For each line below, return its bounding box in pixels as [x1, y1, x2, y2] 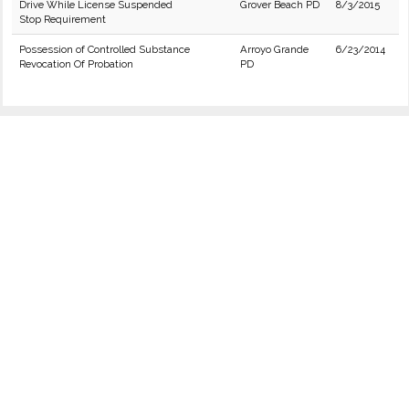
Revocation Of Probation [19, 58, 133, 70]
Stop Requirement [19, 13, 106, 26]
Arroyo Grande [240, 43, 309, 56]
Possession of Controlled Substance [19, 43, 190, 56]
